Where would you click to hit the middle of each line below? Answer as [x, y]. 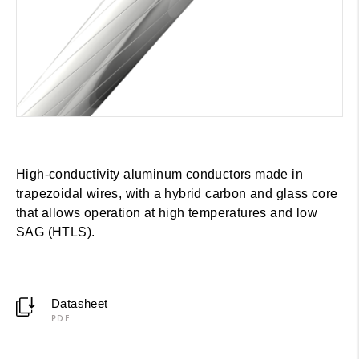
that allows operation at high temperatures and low [167, 212]
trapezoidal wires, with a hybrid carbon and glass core [177, 193]
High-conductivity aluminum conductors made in [159, 174]
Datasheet [79, 303]
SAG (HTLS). [56, 232]
